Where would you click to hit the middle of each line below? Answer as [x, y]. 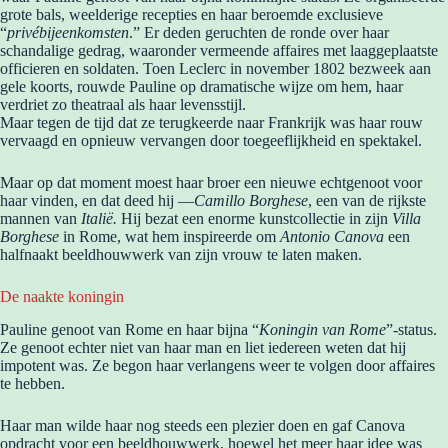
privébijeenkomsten [68, 33]
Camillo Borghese [251, 201]
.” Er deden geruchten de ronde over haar [259, 33]
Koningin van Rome [322, 329]
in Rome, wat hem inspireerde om [169, 237]
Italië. [101, 219]
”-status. [411, 329]
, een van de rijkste [367, 201]
